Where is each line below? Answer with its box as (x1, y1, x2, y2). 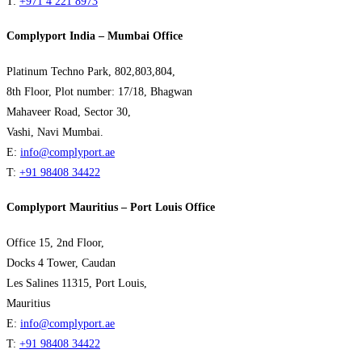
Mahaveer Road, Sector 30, (6, 105, 131, 118)
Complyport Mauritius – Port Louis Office (6, 201, 215, 214)
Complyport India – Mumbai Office (6, 30, 183, 43)
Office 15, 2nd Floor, (6, 237, 104, 250)
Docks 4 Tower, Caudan (6, 257, 116, 270)
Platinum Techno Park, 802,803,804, (6, 65, 175, 78)
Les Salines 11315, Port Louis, (6, 277, 147, 290)
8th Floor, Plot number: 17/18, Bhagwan (6, 85, 192, 98)
